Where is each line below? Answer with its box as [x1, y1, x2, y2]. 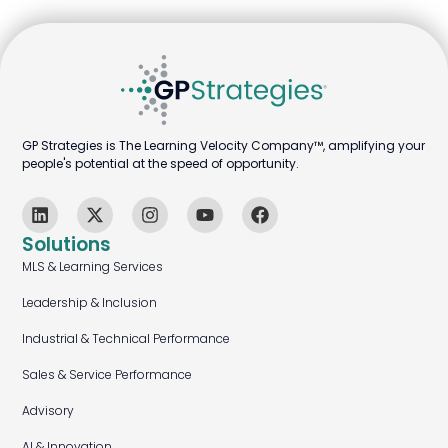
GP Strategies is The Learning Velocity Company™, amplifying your [22, 137, 426, 155]
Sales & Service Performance [22, 366, 193, 384]
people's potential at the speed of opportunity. [22, 155, 300, 173]
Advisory [22, 402, 75, 420]
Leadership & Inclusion [22, 294, 158, 312]
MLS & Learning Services [22, 258, 164, 276]
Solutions [22, 231, 112, 259]
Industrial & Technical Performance [22, 330, 231, 348]
